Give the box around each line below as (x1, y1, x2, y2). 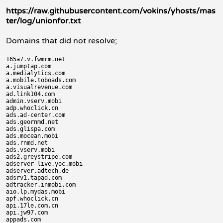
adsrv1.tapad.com (6, 174, 62, 181)
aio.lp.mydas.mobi (6, 188, 65, 195)
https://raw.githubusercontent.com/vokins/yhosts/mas (6, 6, 216, 16)
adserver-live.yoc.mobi (6, 160, 83, 167)
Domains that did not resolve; (6, 36, 117, 46)
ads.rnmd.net (6, 139, 48, 146)
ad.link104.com (6, 91, 55, 98)
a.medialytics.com (6, 70, 65, 77)
